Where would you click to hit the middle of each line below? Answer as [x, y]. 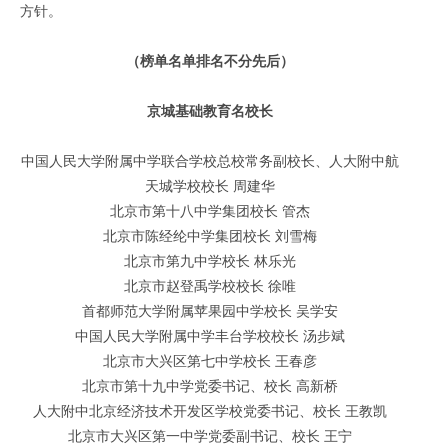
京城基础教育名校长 [210, 111]
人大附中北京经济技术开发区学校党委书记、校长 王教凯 [210, 411]
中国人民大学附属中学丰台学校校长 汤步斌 [210, 336]
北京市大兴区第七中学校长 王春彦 [210, 361]
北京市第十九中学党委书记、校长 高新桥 [210, 386]
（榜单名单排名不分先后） [210, 61]
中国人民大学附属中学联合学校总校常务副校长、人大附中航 [210, 161]
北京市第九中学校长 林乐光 [210, 261]
